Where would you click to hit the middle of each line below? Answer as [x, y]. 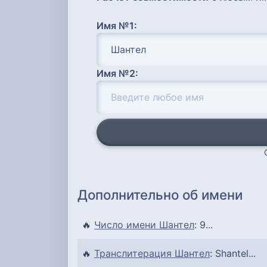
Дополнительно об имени [160, 195]
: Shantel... [233, 254]
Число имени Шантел [144, 225]
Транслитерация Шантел [152, 254]
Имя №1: [117, 25]
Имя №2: [117, 73]
